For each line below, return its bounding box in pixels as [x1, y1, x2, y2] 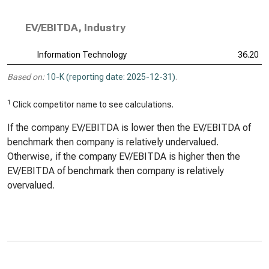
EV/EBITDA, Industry [25, 22, 125, 34]
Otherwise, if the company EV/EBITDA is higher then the [7, 151, 240, 162]
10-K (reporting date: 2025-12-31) [46, 72, 175, 82]
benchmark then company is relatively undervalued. [7, 136, 219, 148]
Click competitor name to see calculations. [11, 100, 174, 109]
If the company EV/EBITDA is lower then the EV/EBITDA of [7, 122, 251, 133]
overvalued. [7, 180, 55, 191]
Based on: [7, 72, 44, 82]
